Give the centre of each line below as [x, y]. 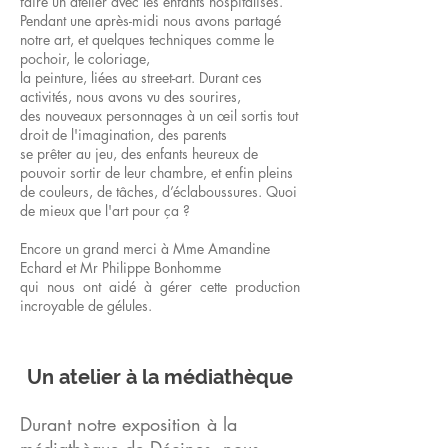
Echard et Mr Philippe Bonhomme [120, 267]
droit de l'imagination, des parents [123, 134]
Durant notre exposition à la [128, 424]
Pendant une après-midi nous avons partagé [150, 20]
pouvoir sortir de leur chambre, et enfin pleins [156, 172]
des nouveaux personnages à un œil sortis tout [159, 115]
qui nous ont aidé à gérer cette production [160, 286]
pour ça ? [161, 210]
